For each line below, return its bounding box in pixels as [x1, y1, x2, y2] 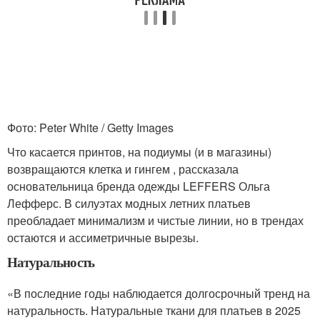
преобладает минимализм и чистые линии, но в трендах [7, 211, 304, 229]
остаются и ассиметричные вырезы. [7, 229, 199, 246]
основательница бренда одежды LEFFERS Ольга [7, 177, 270, 194]
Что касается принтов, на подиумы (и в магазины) [7, 143, 271, 160]
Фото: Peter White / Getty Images [7, 119, 174, 136]
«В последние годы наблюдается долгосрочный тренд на [7, 284, 310, 301]
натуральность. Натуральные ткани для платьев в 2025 [7, 301, 301, 319]
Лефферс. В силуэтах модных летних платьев [7, 194, 251, 211]
